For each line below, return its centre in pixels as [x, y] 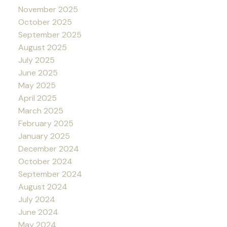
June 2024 [38, 212]
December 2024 [48, 148]
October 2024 [45, 161]
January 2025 [44, 136]
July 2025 [36, 60]
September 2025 [50, 34]
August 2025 [42, 47]
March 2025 [41, 110]
